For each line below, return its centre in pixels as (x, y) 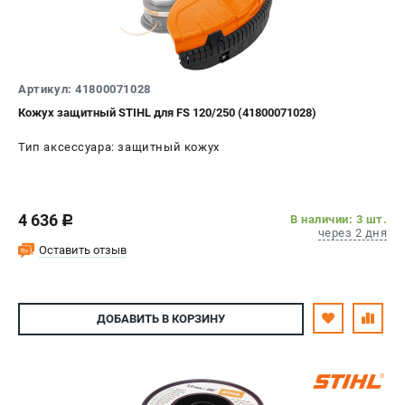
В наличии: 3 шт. (339, 219)
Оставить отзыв (83, 250)
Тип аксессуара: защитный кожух (119, 146)
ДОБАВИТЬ (128, 319)
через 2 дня (352, 232)
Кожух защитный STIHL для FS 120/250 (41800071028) (167, 112)
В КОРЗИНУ (192, 319)
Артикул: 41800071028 (85, 89)
